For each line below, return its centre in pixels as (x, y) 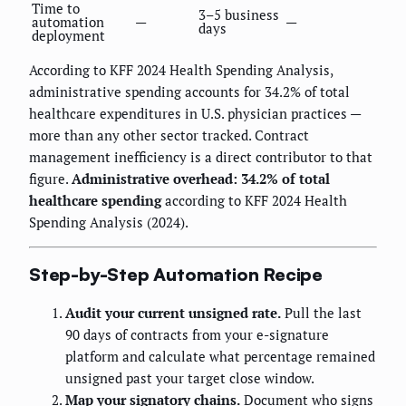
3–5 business (239, 14)
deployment (68, 35)
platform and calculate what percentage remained (220, 356)
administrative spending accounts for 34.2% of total (189, 91)
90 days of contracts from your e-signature (197, 334)
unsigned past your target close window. (190, 377)
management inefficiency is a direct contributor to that (201, 156)
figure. (50, 178)
